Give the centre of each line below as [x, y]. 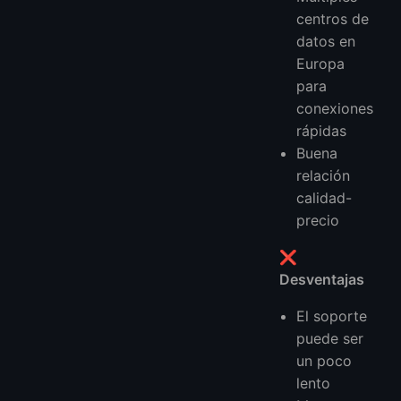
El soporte [332, 316]
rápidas [322, 130]
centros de [333, 18]
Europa [321, 63]
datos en [326, 41]
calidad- [324, 197]
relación [324, 175]
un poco [324, 360]
